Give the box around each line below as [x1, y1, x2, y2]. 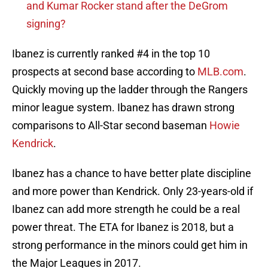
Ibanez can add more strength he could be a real [12, 203, 240, 216]
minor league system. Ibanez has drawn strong [12, 101, 234, 114]
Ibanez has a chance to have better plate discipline [12, 167, 251, 180]
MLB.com [197, 65, 243, 78]
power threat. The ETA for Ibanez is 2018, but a [12, 221, 234, 234]
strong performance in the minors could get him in [12, 239, 248, 252]
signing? [26, 17, 66, 31]
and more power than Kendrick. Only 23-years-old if [12, 185, 253, 198]
